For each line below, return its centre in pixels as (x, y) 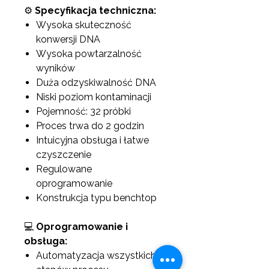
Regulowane (64, 169)
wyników (56, 68)
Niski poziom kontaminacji (94, 97)
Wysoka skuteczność (84, 25)
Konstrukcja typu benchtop (96, 198)
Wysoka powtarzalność (89, 54)
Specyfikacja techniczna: (95, 11)
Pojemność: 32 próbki (83, 111)
